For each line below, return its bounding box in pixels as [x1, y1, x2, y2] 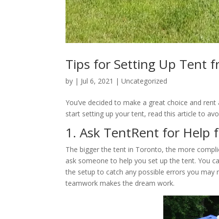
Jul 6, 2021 [81, 76, 114, 86]
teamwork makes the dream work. [66, 178, 175, 188]
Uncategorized [121, 76, 168, 86]
